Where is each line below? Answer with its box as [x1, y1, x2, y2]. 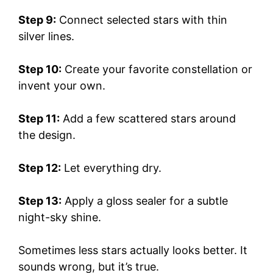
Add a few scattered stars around [60, 112, 236, 125]
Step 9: [18, 13, 56, 26]
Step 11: [18, 112, 60, 125]
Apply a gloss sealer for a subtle [62, 194, 228, 207]
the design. [18, 128, 76, 141]
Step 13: [18, 194, 62, 207]
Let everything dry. [61, 161, 161, 174]
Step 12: [18, 161, 61, 174]
